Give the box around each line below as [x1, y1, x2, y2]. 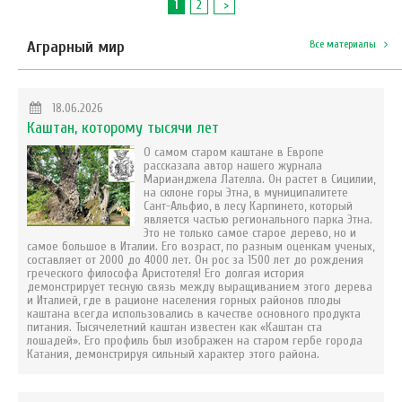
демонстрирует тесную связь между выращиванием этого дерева [27, 278, 372, 294]
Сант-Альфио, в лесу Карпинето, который [144, 197, 353, 214]
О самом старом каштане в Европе [144, 144, 324, 160]
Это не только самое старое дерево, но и [144, 224, 356, 240]
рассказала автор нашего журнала [144, 157, 322, 173]
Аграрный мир [27, 37, 125, 57]
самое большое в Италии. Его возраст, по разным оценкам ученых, [27, 238, 374, 254]
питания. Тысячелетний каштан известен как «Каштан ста [27, 319, 322, 335]
